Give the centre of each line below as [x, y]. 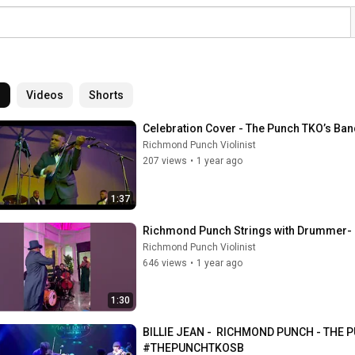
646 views [165, 263]
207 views [165, 161]
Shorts [106, 95]
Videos [45, 95]
